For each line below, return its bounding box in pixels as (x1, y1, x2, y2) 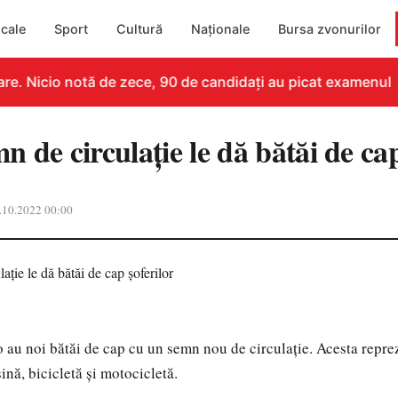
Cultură (116, 20, 163, 36)
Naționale (191, 20, 251, 36)
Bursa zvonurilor (278, 20, 382, 36)
